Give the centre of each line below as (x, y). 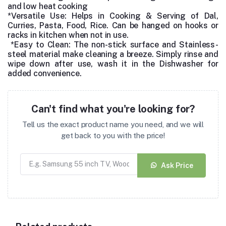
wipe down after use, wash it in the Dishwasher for (113, 64)
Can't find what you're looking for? (113, 109)
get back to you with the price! (113, 136)
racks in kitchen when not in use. (68, 35)
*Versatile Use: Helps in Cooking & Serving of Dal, (113, 16)
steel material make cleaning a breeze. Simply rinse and (113, 54)
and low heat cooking (48, 7)
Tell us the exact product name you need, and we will (113, 125)
